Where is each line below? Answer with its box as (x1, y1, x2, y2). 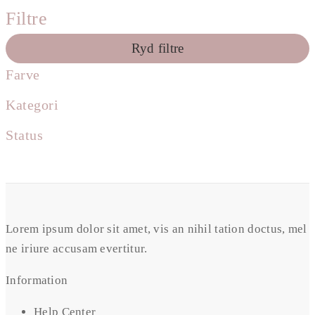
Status (6, 127, 43, 143)
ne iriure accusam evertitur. (6, 242, 148, 256)
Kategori (6, 97, 58, 113)
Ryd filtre (131, 41, 184, 56)
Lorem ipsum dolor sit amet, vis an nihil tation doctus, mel (6, 222, 307, 236)
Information (6, 274, 68, 288)
